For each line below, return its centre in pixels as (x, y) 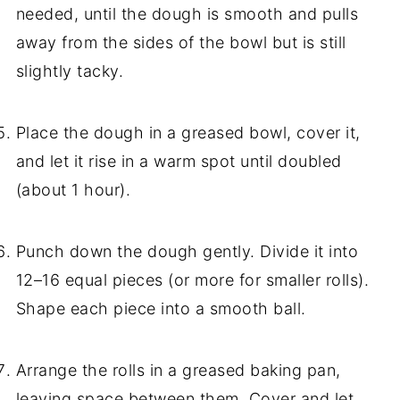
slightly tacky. (70, 71)
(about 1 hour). (73, 190)
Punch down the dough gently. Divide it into (187, 252)
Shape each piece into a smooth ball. (161, 309)
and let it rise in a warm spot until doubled (179, 162)
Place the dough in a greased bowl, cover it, (188, 133)
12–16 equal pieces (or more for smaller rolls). (192, 280)
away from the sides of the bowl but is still (181, 43)
